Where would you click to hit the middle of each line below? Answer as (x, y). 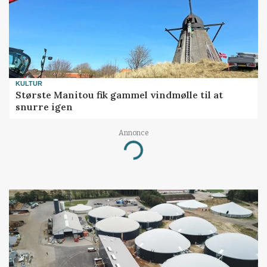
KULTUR (29, 84)
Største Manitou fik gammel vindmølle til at (119, 94)
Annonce (133, 133)
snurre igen (44, 106)
